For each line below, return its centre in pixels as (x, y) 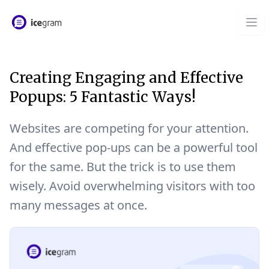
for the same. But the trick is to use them (123, 167)
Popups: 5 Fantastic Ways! (103, 97)
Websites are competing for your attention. (129, 128)
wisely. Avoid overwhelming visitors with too (132, 186)
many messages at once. (78, 205)
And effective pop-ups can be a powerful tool (134, 147)
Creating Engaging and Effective (126, 78)
